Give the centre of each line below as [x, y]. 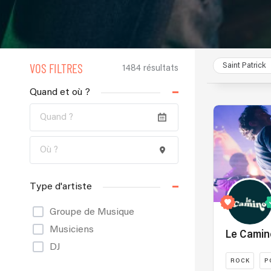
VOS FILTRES [56, 68]
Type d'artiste [60, 187]
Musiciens [71, 230]
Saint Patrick [244, 66]
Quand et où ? [60, 92]
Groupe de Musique [92, 212]
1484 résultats [151, 68]
